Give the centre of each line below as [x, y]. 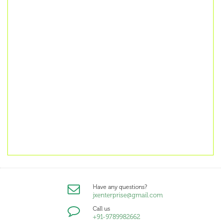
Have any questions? [120, 187]
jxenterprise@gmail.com [128, 195]
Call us [101, 209]
